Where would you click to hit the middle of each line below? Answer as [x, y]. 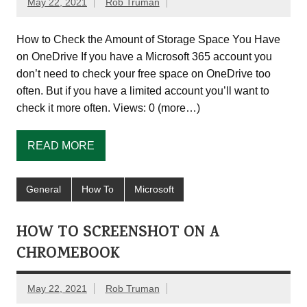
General [44, 189]
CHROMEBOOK [68, 255]
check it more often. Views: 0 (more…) [108, 108]
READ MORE [61, 146]
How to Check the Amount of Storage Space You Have [148, 40]
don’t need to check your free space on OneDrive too [144, 74]
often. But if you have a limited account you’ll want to [143, 91]
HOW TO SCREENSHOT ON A [118, 233]
